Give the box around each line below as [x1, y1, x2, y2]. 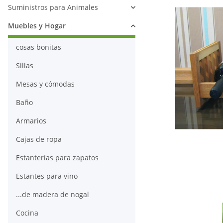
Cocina [16, 208, 38, 218]
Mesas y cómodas [16, 79, 75, 89]
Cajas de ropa [16, 134, 62, 144]
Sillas [16, 61, 33, 71]
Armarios [16, 116, 46, 126]
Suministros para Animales [8, 2, 98, 12]
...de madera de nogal [16, 190, 89, 200]
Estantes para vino [16, 171, 78, 181]
